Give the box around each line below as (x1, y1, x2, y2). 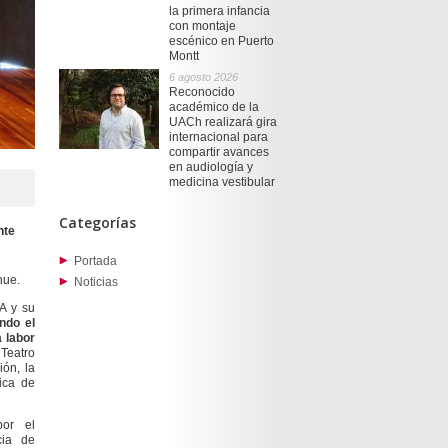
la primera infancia (169, 3, 271, 18)
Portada (73, 253, 117, 268)
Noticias (73, 274, 118, 289)
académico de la (169, 99, 260, 114)
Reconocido (169, 84, 236, 99)
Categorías (59, 212, 137, 232)
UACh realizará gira (169, 114, 278, 129)
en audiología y (169, 159, 254, 174)
